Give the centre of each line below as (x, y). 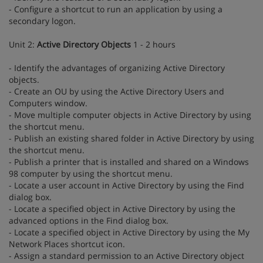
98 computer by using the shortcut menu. (91, 173)
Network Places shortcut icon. (67, 244)
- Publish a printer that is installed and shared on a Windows (129, 162)
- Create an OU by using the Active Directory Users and (117, 91)
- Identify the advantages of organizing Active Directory (117, 68)
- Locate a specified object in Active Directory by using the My (129, 232)
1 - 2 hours (153, 44)
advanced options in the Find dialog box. (89, 220)
